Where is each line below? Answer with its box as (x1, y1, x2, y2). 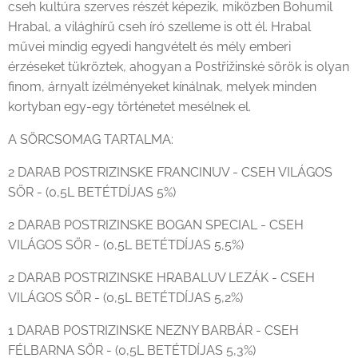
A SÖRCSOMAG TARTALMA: (8, 132, 177, 147)
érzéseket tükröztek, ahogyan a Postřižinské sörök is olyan (8, 59, 349, 74)
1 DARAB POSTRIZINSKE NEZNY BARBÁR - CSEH (8, 323, 299, 338)
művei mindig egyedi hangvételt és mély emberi (8, 39, 291, 54)
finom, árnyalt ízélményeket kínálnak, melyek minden (8, 79, 316, 94)
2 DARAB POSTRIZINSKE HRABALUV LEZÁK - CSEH (8, 270, 315, 285)
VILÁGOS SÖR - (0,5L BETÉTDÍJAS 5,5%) (8, 237, 244, 253)
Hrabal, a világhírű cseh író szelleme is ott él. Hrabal (8, 19, 311, 34)
